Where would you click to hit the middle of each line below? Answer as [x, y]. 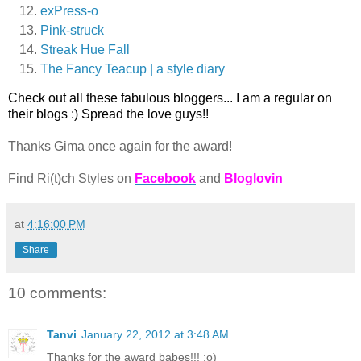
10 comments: [57, 293]
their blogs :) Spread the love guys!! [108, 114]
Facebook [165, 178]
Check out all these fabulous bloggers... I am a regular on [170, 98]
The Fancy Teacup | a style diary [133, 68]
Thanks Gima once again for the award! [120, 146]
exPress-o [69, 10]
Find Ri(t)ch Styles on [71, 178]
